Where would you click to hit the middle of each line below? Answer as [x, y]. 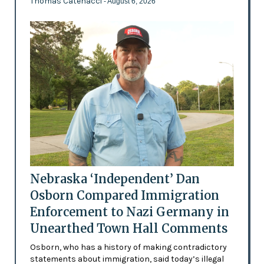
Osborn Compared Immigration [124, 195]
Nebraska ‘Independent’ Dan [115, 179]
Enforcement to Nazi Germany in [129, 212]
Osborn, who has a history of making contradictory [128, 247]
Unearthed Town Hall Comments [128, 228]
